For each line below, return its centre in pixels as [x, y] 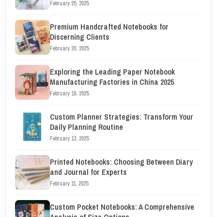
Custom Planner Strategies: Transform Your [122, 117]
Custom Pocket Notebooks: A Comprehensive [122, 207]
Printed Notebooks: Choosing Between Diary [121, 162]
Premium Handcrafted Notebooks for [109, 27]
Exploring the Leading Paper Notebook [112, 72]
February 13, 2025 [69, 139]
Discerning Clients [80, 37]
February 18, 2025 [69, 93]
